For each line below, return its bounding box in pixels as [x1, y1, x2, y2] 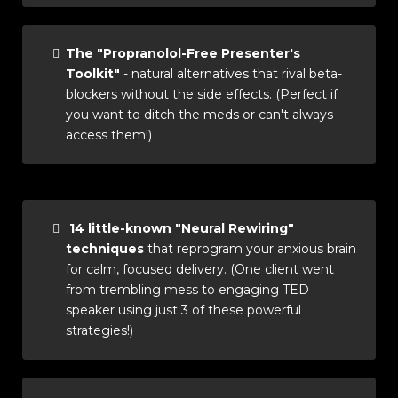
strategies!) [66, 322, 133, 338]
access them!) [66, 127, 152, 143]
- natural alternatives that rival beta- [120, 66, 342, 82]
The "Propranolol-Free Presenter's [66, 45, 300, 61]
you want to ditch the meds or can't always [66, 107, 333, 123]
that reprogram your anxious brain [144, 241, 356, 257]
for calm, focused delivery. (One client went [66, 261, 334, 277]
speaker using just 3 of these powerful [66, 302, 301, 318]
